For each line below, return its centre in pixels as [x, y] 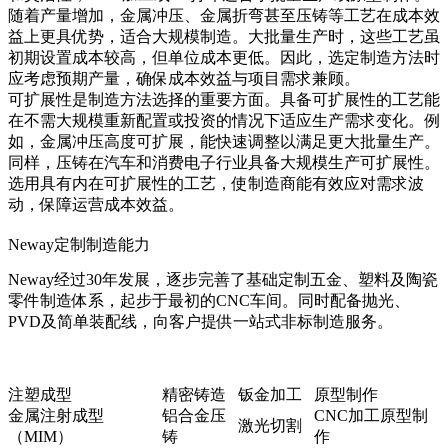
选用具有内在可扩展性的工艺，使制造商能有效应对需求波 [216, 184]
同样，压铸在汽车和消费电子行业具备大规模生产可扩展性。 [224, 163]
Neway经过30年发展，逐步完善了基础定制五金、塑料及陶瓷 [223, 280]
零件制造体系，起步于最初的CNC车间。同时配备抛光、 [209, 301]
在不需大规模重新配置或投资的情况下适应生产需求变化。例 [224, 121]
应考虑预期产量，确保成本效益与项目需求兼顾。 [184, 79]
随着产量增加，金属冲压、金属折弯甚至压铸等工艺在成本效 [224, 16]
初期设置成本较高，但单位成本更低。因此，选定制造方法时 [224, 58]
